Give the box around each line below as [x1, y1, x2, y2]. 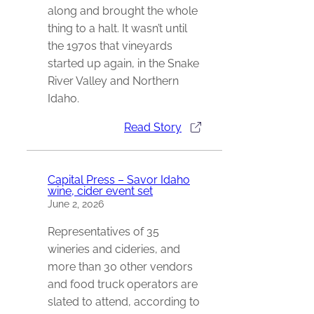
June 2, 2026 [48, 198, 104, 210]
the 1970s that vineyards [48, 39, 172, 53]
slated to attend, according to [48, 294, 200, 308]
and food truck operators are [48, 277, 198, 291]
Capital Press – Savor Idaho [48, 172, 190, 186]
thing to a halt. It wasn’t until [48, 22, 187, 36]
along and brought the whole [48, 4, 198, 18]
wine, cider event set [48, 184, 153, 198]
